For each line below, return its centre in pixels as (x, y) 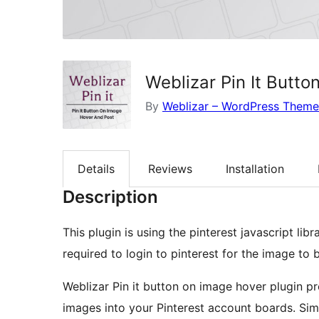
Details (96, 168)
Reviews (170, 168)
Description (110, 197)
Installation (255, 168)
